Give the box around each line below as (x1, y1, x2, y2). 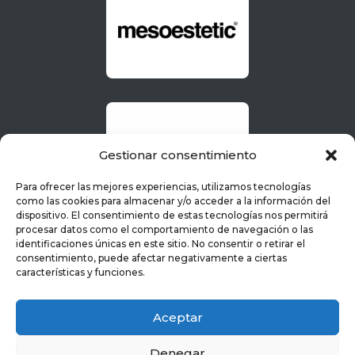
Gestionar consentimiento (98, 147, 257, 162)
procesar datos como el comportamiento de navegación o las (16, 223, 313, 235)
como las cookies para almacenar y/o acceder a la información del (16, 195, 330, 207)
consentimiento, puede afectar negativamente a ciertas (16, 252, 287, 264)
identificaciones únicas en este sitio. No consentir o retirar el (16, 238, 305, 250)
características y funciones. (16, 266, 145, 278)
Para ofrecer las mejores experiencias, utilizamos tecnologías (16, 181, 311, 193)
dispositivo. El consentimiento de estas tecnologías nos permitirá (16, 209, 328, 221)
